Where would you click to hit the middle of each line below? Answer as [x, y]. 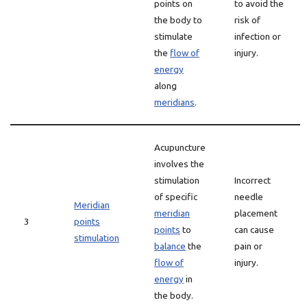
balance [170, 246]
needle [249, 197]
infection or [258, 36]
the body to [178, 20]
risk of [247, 20]
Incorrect [253, 180]
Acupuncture [180, 147]
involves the [179, 164]
